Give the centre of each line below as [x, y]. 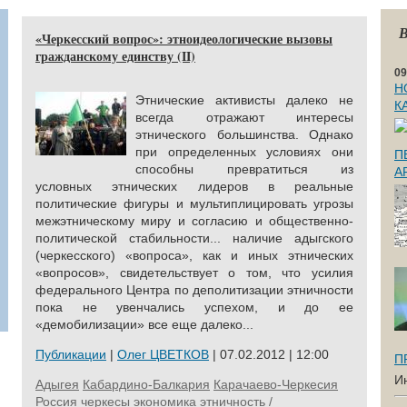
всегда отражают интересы [244, 117]
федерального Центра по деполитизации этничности [194, 290]
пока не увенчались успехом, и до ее [194, 307]
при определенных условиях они [244, 152]
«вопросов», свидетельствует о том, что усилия [194, 273]
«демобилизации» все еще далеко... [144, 324]
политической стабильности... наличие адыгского [194, 238]
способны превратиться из [244, 169]
